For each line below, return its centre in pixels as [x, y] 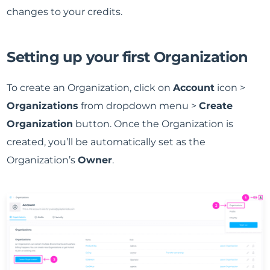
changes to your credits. [65, 11]
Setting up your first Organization [127, 57]
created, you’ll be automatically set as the [106, 142]
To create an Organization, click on [90, 87]
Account [194, 87]
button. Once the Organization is [153, 124]
